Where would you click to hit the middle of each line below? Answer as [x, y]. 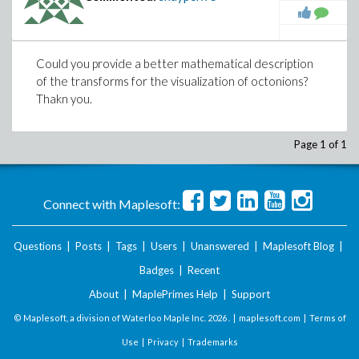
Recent [204, 270]
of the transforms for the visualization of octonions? [172, 81]
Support [251, 294]
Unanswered [220, 246]
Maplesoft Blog [298, 246]
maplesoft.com [269, 318]
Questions [38, 246]
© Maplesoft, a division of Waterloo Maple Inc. [110, 318]
